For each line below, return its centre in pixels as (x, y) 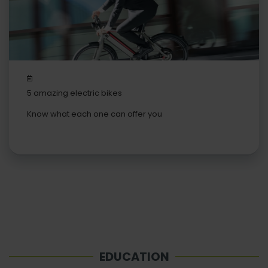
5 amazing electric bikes (74, 93)
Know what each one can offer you (95, 114)
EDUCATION (134, 257)
